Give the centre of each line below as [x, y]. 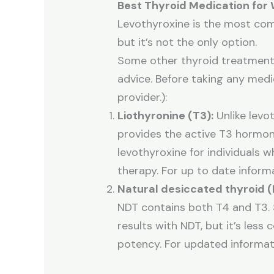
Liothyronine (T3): [166, 116]
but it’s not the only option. [187, 43]
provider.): [143, 98]
